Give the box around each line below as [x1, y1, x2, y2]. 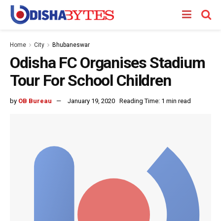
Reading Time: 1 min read [119, 97, 191, 105]
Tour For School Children [10, 71, 171, 90]
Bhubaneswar [52, 41, 90, 48]
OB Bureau [18, 97, 52, 105]
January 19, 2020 [68, 97, 115, 105]
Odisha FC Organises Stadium [10, 53, 205, 72]
